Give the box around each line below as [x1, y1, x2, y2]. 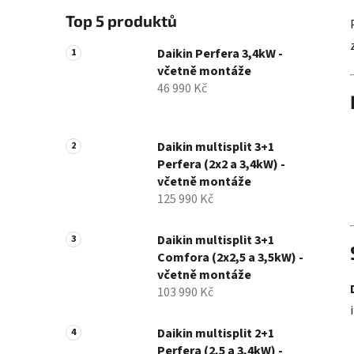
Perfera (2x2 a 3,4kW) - [157, 156, 285, 174]
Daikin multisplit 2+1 [157, 325, 274, 343]
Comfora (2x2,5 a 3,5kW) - [157, 249, 303, 267]
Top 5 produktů [66, 11, 177, 31]
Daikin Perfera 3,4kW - [157, 45, 283, 63]
